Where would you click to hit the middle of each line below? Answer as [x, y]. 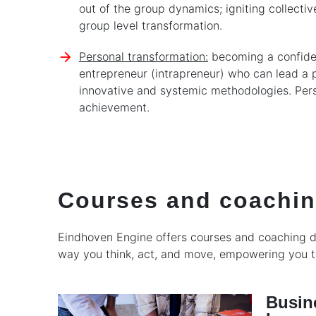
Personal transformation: [144, 57]
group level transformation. [151, 26]
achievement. [114, 108]
